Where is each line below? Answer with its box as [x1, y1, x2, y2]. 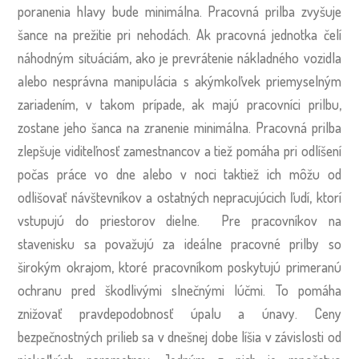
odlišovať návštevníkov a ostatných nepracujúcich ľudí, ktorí [18, 188, 341, 206]
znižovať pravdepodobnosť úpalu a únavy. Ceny [18, 304, 341, 322]
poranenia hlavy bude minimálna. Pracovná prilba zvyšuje [18, 2, 341, 20]
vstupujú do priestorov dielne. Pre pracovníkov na [18, 211, 341, 229]
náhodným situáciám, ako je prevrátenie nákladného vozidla [18, 48, 341, 67]
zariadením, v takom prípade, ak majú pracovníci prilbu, [18, 95, 341, 113]
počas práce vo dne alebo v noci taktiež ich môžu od [18, 164, 341, 183]
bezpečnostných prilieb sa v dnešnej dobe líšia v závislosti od [18, 327, 341, 345]
